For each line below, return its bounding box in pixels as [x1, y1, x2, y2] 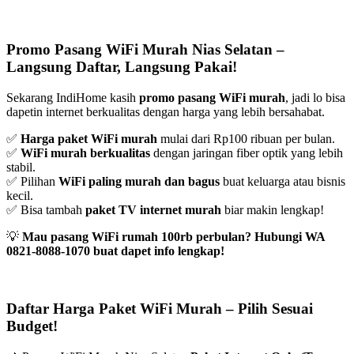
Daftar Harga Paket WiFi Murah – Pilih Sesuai [6, 299, 313, 317]
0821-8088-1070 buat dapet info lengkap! [6, 244, 224, 258]
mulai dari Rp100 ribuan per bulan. [157, 132, 335, 146]
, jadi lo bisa [285, 91, 345, 105]
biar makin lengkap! [221, 203, 324, 217]
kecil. [6, 189, 33, 203]
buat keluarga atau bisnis [220, 175, 345, 189]
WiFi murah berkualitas [21, 146, 150, 160]
